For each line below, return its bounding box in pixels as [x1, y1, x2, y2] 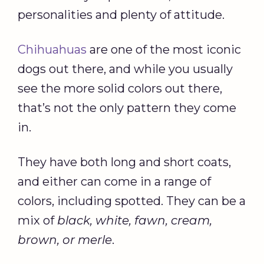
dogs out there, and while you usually [18, 61, 233, 76]
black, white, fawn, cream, [57, 213, 212, 227]
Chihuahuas [18, 42, 87, 57]
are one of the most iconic [87, 42, 241, 57]
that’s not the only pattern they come [18, 100, 236, 115]
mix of [18, 213, 57, 227]
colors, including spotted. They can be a [18, 193, 246, 208]
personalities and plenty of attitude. [18, 7, 227, 22]
